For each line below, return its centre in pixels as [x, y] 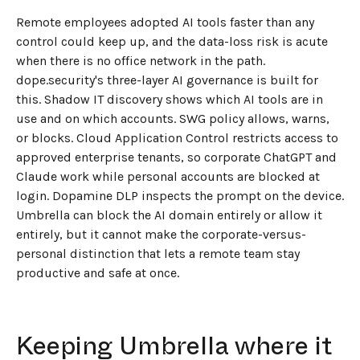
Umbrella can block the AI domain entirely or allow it [169, 215]
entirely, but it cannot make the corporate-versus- [161, 234]
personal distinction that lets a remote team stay [158, 253]
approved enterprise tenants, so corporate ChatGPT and [176, 157]
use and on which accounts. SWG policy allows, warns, [173, 118]
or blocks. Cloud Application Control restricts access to [177, 137]
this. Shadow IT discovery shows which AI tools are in [170, 99]
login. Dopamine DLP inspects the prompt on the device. [180, 195]
